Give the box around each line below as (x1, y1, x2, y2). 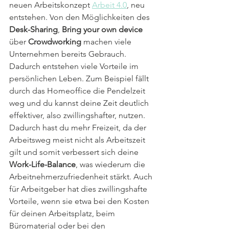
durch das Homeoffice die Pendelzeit (9, 85, 147, 96)
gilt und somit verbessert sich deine (9, 147, 141, 157)
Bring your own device (62, 24, 143, 34)
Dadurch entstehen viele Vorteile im (9, 61, 141, 71)
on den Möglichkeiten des (54, 12, 150, 22)
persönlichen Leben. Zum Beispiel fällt (9, 73, 151, 83)
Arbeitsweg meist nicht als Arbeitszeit (9, 134, 147, 145)
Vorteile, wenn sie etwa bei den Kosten (9, 196, 151, 206)
